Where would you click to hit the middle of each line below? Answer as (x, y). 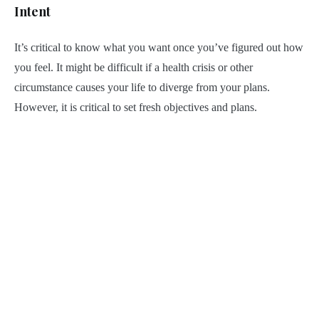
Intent (32, 11)
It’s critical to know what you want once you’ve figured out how (159, 47)
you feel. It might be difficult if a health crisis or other (134, 67)
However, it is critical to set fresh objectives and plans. (137, 107)
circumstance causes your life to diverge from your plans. (142, 87)
